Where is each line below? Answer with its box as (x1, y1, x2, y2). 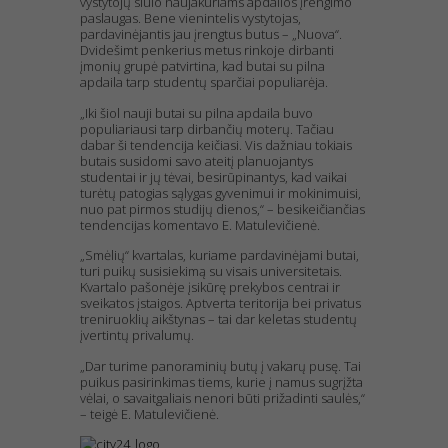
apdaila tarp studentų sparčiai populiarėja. (80, 73, 328, 92)
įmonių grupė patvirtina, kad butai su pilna (80, 57, 325, 76)
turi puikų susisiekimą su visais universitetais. (80, 262, 342, 281)
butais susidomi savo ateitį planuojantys (80, 151, 313, 170)
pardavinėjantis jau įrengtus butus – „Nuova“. (80, 25, 342, 44)
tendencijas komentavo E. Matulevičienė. (80, 215, 320, 234)
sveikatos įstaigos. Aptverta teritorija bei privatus (80, 294, 361, 313)
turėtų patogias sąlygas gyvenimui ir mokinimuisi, (80, 183, 361, 202)
